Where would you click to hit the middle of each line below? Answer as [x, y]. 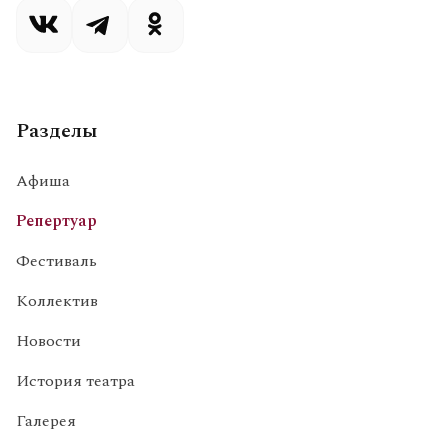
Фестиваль [56, 260]
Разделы [57, 130]
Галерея [46, 420]
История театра [75, 380]
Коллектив [57, 300]
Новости [48, 340]
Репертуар [56, 220]
